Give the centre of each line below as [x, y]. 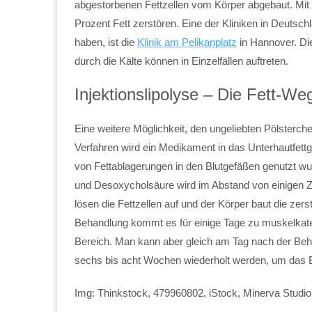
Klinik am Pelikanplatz [187, 42]
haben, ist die [106, 42]
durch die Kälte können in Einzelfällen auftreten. [181, 61]
